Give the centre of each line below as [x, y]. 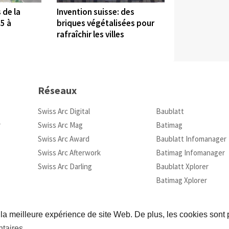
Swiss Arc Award [63, 139]
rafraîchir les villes [91, 34]
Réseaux [57, 90]
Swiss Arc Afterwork [69, 153]
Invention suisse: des [96, 12]
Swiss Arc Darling [65, 167]
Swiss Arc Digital [64, 111]
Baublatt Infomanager [191, 139]
